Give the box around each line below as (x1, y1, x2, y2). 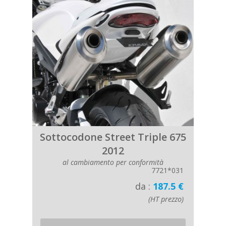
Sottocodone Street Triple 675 (40, 130, 186, 144)
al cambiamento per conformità (63, 157, 163, 167)
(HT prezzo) (148, 194, 184, 204)
